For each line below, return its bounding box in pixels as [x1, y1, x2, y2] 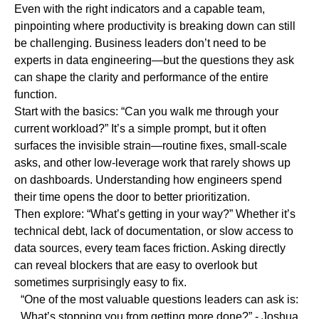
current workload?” [14, 122, 108, 135]
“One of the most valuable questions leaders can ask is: [21, 293, 298, 306]
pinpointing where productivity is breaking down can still [14, 20, 296, 33]
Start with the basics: [14, 105, 121, 118]
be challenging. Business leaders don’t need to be [14, 37, 266, 50]
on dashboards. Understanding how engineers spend [14, 174, 282, 187]
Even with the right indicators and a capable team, [14, 3, 265, 16]
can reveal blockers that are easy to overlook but [14, 259, 257, 272]
